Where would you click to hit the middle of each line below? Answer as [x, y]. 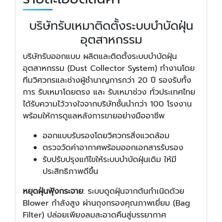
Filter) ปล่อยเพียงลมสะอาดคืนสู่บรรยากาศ [94, 215]
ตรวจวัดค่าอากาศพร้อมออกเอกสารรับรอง [113, 147]
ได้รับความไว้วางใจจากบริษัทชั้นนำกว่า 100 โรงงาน [107, 104]
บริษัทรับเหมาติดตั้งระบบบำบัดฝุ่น [111, 26]
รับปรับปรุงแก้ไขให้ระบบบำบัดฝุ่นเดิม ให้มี [110, 159]
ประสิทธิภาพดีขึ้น [70, 171]
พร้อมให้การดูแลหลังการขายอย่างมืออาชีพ [94, 116]
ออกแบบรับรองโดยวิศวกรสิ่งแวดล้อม [106, 136]
